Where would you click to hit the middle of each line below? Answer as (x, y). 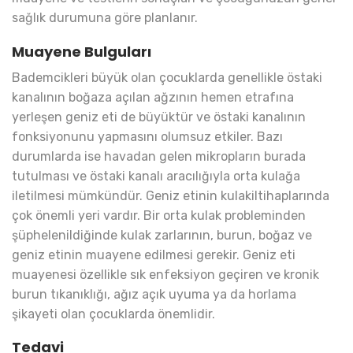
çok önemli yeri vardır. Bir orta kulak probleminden (159, 215)
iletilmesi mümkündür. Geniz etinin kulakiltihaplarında (171, 195)
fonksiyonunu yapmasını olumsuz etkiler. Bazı (147, 136)
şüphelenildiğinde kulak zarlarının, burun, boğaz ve (162, 235)
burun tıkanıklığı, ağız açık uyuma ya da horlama (154, 294)
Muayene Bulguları (82, 51)
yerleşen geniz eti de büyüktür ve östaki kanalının (159, 117)
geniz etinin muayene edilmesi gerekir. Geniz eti (154, 255)
